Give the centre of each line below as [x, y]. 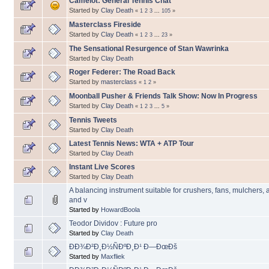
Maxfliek [113, 257]
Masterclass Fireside [105, 25]
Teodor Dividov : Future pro [113, 224]
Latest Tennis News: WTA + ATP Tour [131, 144]
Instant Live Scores [102, 167]
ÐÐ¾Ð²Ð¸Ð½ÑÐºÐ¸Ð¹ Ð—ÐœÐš [123, 247]
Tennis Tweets [93, 120]
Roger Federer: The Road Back [122, 72]
